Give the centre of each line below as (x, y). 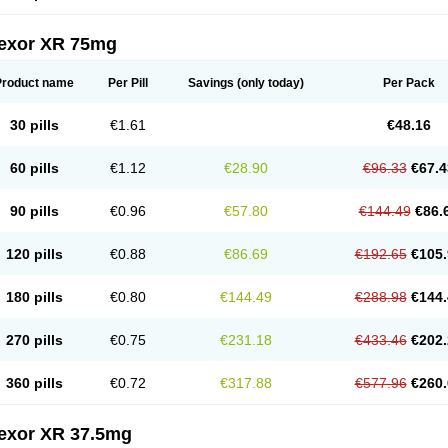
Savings (211, 83)
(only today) (269, 83)
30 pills (34, 125)
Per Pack (408, 83)
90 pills (34, 211)
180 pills (34, 297)
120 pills (34, 254)
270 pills (34, 340)
